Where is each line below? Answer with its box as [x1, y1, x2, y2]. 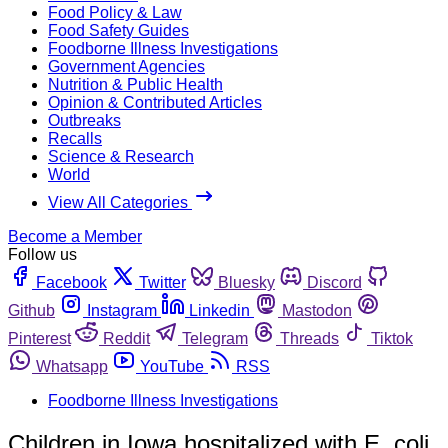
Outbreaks [48, 111, 121, 129]
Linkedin [189, 301, 250, 319]
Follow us [8, 245, 77, 263]
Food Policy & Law [48, 3, 182, 21]
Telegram [182, 329, 248, 347]
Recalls [48, 129, 102, 147]
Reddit [103, 329, 150, 347]
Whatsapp [36, 357, 108, 375]
